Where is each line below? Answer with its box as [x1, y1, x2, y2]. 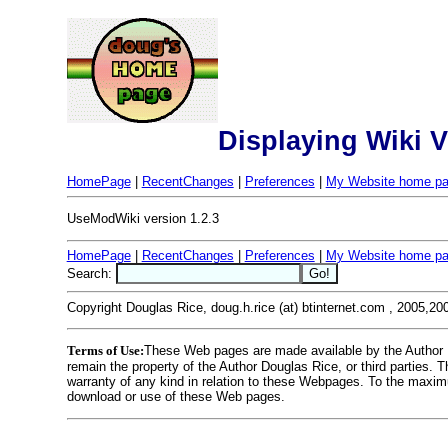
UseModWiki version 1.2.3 [66, 211, 219, 227]
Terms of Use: [66, 343, 144, 359]
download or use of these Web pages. [66, 389, 285, 405]
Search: [66, 266, 116, 282]
